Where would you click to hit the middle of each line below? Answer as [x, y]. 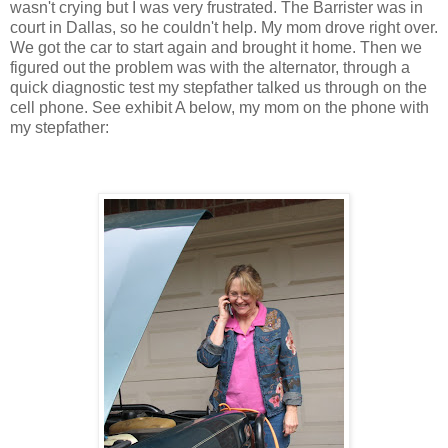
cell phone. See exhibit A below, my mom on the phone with [219, 107]
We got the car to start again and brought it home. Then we [216, 47]
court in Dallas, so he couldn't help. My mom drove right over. [224, 27]
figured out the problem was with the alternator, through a [210, 67]
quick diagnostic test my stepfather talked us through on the [218, 87]
